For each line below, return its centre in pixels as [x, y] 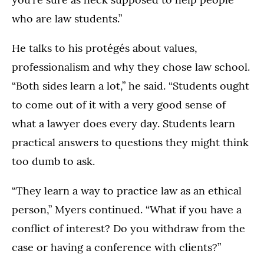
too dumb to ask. [53, 161]
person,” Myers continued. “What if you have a [127, 209]
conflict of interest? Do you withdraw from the [128, 228]
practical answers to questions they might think [130, 142]
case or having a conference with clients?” [116, 247]
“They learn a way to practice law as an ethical [127, 190]
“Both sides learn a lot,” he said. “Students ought [131, 85]
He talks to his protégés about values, [105, 48]
